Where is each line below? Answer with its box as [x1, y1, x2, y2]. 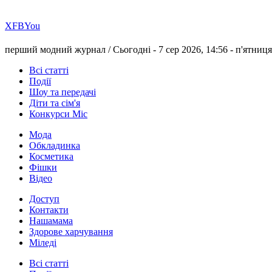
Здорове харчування [29, 226, 113, 237]
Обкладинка [29, 140, 80, 151]
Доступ [29, 194, 59, 205]
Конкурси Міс [29, 109, 87, 120]
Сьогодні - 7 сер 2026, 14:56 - [113, 44, 236, 55]
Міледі [29, 237, 56, 248]
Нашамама [29, 216, 73, 226]
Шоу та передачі [29, 87, 96, 98]
